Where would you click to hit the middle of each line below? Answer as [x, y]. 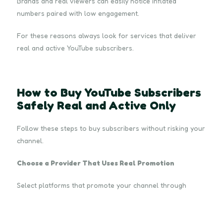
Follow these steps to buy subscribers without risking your [111, 128]
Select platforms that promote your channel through [102, 185]
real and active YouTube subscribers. [75, 48]
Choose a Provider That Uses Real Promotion [96, 163]
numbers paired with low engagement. [78, 13]
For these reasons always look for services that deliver [107, 35]
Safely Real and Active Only [96, 105]
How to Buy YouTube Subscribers [109, 92]
